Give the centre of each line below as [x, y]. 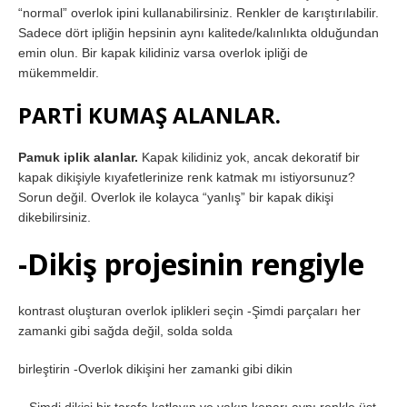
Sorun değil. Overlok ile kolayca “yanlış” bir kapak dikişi [176, 198]
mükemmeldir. [59, 73]
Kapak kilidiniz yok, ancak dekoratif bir [249, 158]
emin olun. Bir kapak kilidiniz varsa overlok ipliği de [163, 53]
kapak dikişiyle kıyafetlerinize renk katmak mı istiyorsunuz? [187, 178]
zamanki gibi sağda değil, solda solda [125, 331]
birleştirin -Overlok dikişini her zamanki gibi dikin [155, 369]
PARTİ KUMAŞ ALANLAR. [149, 115]
